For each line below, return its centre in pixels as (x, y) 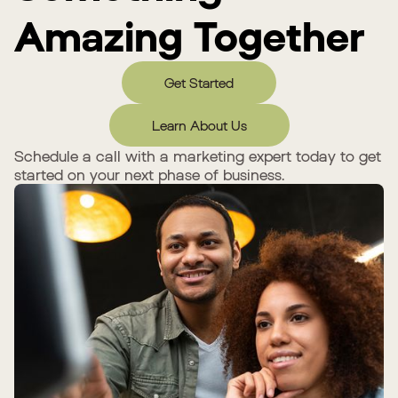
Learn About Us (199, 125)
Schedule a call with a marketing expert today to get (198, 155)
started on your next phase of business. (149, 174)
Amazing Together (190, 36)
